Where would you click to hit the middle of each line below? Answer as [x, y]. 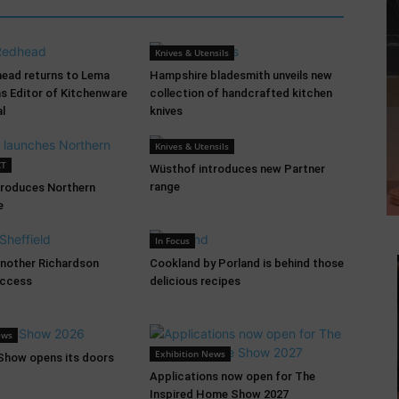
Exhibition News [190, 354]
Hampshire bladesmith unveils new [241, 75]
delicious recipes [195, 281]
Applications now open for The [232, 376]
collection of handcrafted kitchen [241, 93]
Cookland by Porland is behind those [247, 263]
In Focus [172, 240]
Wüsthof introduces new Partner [237, 169]
